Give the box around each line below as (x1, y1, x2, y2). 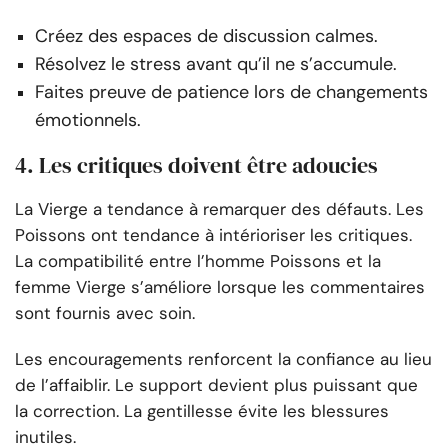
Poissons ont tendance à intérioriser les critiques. (15, 224, 412, 247)
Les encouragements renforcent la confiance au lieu (15, 348, 432, 371)
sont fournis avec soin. (15, 302, 195, 325)
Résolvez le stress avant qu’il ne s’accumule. (35, 52, 397, 77)
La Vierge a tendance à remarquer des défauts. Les (15, 198, 424, 221)
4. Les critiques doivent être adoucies (15, 150, 378, 181)
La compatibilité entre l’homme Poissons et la (15, 250, 381, 273)
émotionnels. (35, 108, 141, 133)
